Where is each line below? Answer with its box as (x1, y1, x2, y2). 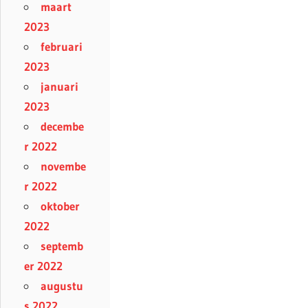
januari (41, 79, 78, 94)
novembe (41, 159, 86, 174)
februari (41, 39, 82, 54)
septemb (41, 239, 83, 254)
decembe (41, 119, 84, 134)
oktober (41, 199, 80, 214)
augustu (41, 278, 83, 294)
